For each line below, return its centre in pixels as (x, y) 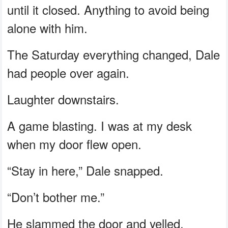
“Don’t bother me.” (56, 196)
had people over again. (68, 72)
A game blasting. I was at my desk (100, 125)
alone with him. (48, 27)
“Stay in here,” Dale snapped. (85, 170)
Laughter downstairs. (63, 99)
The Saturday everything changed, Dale (114, 54)
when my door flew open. (75, 144)
